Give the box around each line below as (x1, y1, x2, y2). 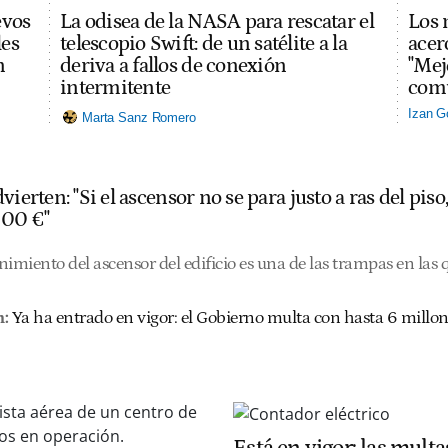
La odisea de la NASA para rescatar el (60, 10, 374, 34)
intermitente (60, 76, 171, 100)
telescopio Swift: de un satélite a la (60, 32, 347, 56)
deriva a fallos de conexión (60, 54, 287, 78)
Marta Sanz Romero (82, 109, 196, 125)
